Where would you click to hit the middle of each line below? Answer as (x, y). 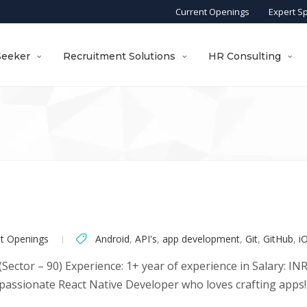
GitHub (278, 239)
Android (112, 239)
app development (201, 239)
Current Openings (212, 12)
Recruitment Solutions (120, 56)
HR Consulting (245, 56)
